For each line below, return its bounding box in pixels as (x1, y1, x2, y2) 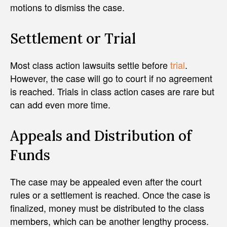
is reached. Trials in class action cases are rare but (10, 85, 214, 98)
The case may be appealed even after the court (10, 175, 202, 188)
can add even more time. (10, 98, 110, 111)
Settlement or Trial (10, 29, 136, 48)
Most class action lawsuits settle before (10, 58, 170, 72)
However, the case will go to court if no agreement (10, 71, 212, 85)
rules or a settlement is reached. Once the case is (10, 188, 210, 202)
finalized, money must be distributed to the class (10, 201, 204, 215)
